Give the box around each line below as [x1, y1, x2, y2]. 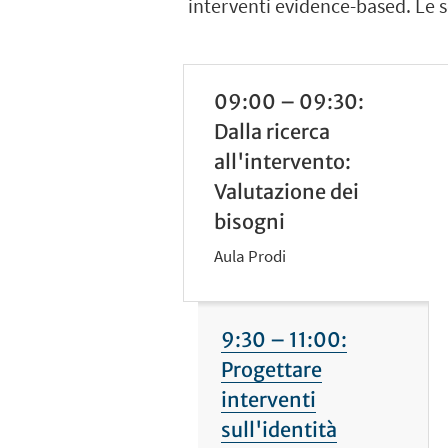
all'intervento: [214, 149, 352, 174]
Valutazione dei [214, 179, 360, 204]
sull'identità [220, 416, 337, 442]
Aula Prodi [214, 244, 287, 267]
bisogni [214, 209, 286, 234]
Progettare [220, 356, 322, 382]
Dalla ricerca [214, 119, 331, 144]
